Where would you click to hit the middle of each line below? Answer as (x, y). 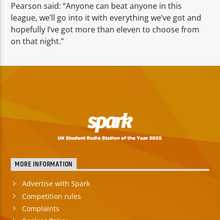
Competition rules (51, 196)
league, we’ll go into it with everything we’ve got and (106, 18)
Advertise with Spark (56, 184)
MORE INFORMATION (44, 164)
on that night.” (38, 41)
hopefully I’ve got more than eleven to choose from (105, 29)
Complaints (41, 208)
